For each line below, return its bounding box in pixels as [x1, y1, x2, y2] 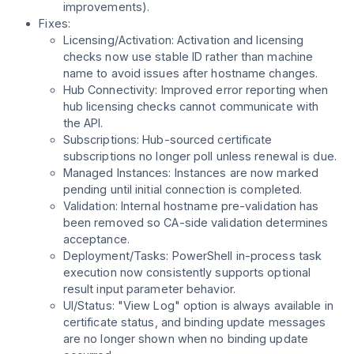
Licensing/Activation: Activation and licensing [62, 33, 304, 47]
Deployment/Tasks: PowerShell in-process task [62, 249, 322, 263]
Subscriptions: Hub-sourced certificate [62, 133, 273, 147]
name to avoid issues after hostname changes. [62, 66, 318, 81]
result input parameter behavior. [62, 282, 235, 296]
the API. [62, 116, 104, 130]
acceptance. [62, 232, 130, 247]
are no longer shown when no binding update [62, 332, 308, 346]
